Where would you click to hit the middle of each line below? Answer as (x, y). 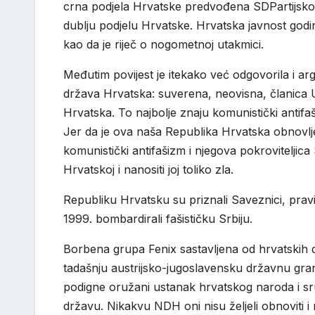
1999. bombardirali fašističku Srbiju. (158, 218)
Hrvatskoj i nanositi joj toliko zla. (148, 169)
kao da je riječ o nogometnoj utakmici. (163, 44)
